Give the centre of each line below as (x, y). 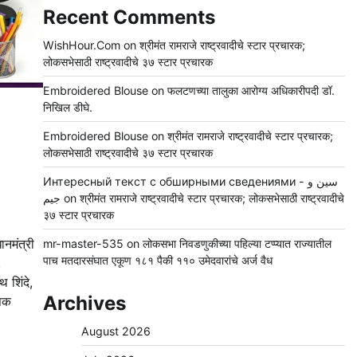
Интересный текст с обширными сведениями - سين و (175, 182)
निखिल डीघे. (67, 108)
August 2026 (116, 331)
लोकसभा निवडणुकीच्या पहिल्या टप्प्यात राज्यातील (237, 244)
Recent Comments (129, 18)
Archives (84, 304)
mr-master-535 (83, 244)
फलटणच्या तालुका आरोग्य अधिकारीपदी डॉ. (251, 91)
